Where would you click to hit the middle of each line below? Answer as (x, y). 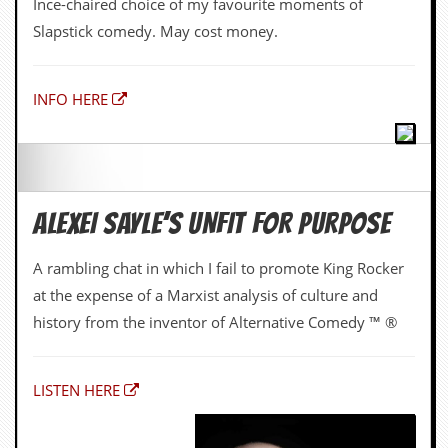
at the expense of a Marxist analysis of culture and (205, 95)
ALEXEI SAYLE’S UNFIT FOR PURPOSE (212, 24)
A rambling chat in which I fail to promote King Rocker (218, 68)
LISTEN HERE (76, 190)
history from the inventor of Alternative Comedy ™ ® (215, 122)
